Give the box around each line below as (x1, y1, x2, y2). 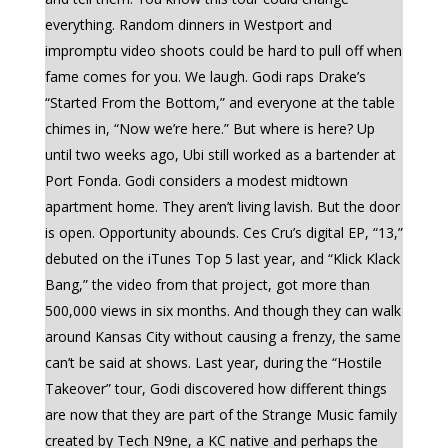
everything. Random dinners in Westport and (44, 15, 332, 34)
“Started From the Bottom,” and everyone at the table (44, 93, 395, 112)
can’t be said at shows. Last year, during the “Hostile (44, 353, 382, 372)
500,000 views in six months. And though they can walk (44, 301, 401, 320)
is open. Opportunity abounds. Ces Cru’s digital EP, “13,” (44, 223, 403, 242)
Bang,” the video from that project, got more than (44, 275, 370, 294)
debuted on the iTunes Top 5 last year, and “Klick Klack (44, 249, 400, 268)
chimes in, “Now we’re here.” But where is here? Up (44, 119, 375, 138)
